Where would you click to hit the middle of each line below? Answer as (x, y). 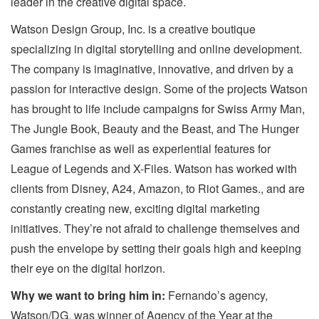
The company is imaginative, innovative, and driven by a (152, 69)
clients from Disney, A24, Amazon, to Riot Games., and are (158, 189)
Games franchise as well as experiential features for (141, 149)
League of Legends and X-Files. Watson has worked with (154, 169)
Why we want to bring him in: (88, 296)
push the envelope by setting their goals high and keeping (156, 249)
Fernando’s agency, (216, 296)
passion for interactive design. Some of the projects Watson (159, 89)
